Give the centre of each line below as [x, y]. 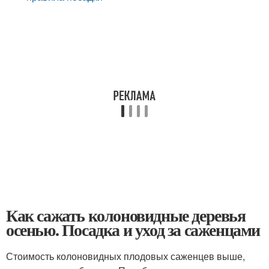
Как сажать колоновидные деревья [126, 215]
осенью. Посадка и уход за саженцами [133, 230]
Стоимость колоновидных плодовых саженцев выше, [125, 256]
